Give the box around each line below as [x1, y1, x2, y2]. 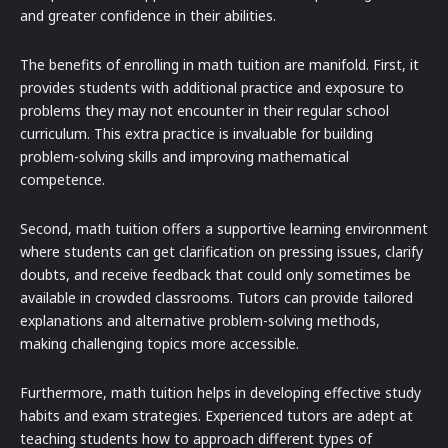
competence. [20, 170, 105, 190]
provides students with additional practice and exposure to [20, 78, 404, 98]
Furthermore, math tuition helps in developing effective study [20, 383, 421, 403]
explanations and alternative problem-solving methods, [20, 311, 380, 331]
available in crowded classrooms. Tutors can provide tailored [20, 288, 413, 308]
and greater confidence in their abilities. [20, 6, 276, 26]
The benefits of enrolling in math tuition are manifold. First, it [20, 55, 419, 75]
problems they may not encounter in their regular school [20, 101, 389, 121]
